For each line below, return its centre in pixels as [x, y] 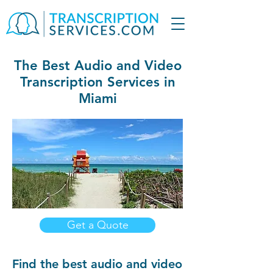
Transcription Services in [97, 82]
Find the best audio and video [97, 264]
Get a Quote [97, 225]
